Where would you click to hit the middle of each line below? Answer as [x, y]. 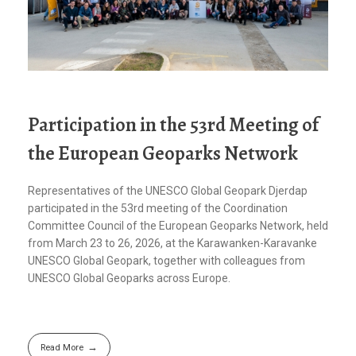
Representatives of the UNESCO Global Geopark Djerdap [168, 191]
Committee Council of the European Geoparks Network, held [178, 226]
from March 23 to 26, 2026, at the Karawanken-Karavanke [172, 244]
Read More [62, 347]
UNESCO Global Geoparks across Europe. [129, 279]
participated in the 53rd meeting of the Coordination [158, 209]
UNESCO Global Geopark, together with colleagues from [166, 261]
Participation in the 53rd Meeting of [173, 124]
